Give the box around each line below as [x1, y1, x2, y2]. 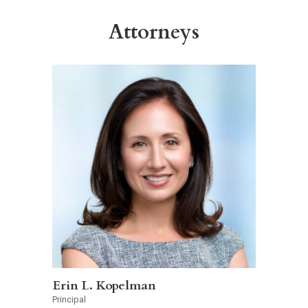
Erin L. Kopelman [52, 276, 156, 294]
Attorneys [109, 19, 199, 47]
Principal [52, 294, 86, 305]
